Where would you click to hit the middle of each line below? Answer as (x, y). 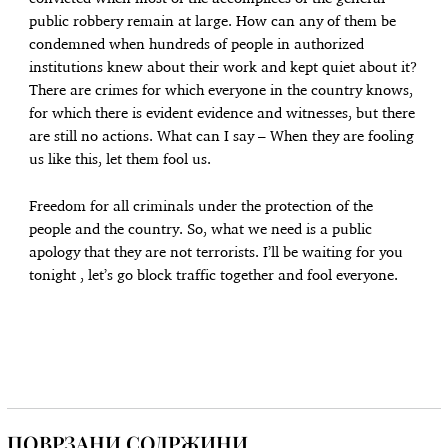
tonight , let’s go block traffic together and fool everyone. (214, 276)
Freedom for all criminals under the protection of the (201, 207)
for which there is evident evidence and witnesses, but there (222, 113)
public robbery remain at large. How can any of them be (213, 21)
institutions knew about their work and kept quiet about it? (223, 67)
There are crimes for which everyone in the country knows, (221, 90)
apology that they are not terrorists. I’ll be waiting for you (216, 253)
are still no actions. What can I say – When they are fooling (222, 136)
